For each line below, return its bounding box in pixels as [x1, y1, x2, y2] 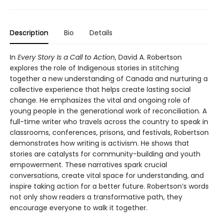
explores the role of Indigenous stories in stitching [10, 63, 179, 73]
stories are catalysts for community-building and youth [10, 149, 200, 159]
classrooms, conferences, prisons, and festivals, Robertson [10, 127, 209, 137]
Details [89, 27, 112, 38]
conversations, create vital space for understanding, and [10, 170, 204, 180]
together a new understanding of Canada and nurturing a [10, 73, 208, 84]
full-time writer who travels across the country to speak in [10, 116, 208, 127]
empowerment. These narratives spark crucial [10, 159, 167, 170]
